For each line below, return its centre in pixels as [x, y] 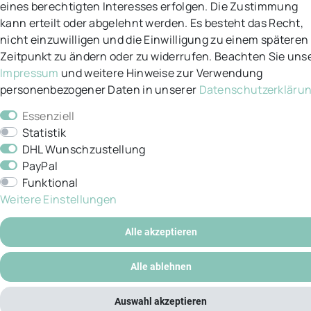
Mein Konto [155, 41]
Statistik [44, 133]
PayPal [40, 166]
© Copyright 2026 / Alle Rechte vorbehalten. [155, 132]
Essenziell [48, 116]
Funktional [50, 183]
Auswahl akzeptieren [161, 301]
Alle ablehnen [161, 267]
